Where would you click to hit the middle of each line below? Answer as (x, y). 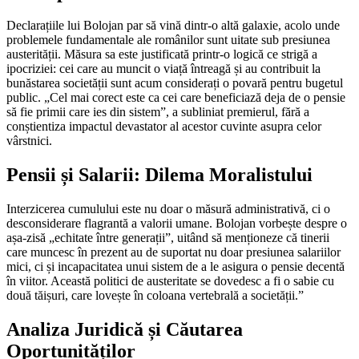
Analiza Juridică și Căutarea (125, 330)
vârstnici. (29, 141)
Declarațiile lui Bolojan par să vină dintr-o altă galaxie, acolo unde (173, 26)
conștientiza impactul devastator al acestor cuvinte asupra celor (164, 127)
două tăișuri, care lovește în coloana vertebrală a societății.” (155, 296)
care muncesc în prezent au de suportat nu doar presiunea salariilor (173, 252)
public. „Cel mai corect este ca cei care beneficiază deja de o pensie (176, 98)
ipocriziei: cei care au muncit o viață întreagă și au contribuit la (163, 69)
